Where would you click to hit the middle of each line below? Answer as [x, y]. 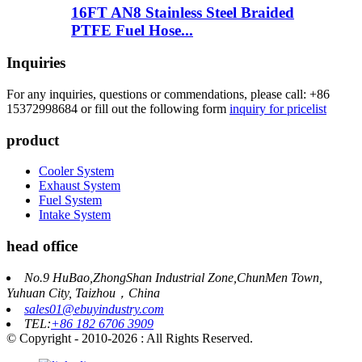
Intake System [75, 215]
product [33, 140]
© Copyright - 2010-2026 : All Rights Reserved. [130, 338]
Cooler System [76, 171]
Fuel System [70, 200]
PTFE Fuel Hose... [132, 30]
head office [42, 246]
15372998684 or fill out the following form [116, 108]
